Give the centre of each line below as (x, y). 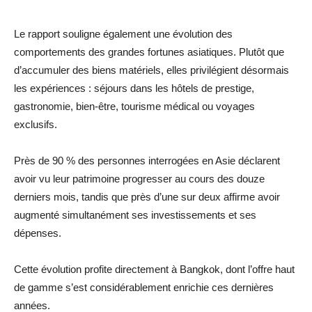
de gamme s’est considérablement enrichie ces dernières (144, 288)
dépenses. (38, 233)
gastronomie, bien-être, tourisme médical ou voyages (134, 107)
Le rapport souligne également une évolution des (123, 34)
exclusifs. (36, 125)
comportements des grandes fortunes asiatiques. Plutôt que (149, 52)
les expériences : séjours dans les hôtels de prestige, (134, 88)
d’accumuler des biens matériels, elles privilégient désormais (151, 70)
